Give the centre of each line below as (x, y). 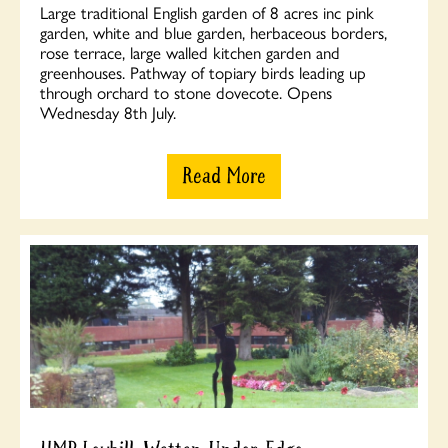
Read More (224, 175)
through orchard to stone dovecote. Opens (186, 91)
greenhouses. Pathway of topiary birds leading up (203, 71)
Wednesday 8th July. (108, 111)
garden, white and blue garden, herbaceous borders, (213, 31)
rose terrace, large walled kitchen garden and (190, 51)
